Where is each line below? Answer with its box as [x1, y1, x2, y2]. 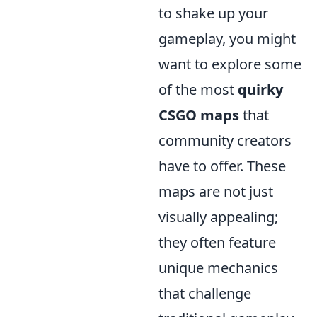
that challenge [158, 284, 251, 304]
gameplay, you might [158, 29, 296, 49]
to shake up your [158, 4, 268, 23]
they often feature [158, 233, 276, 253]
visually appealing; [158, 207, 278, 227]
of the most [158, 80, 238, 100]
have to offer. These [158, 156, 286, 176]
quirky [238, 80, 283, 100]
